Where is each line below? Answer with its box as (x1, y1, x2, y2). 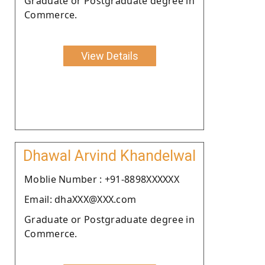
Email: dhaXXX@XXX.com (24, 192, 137, 206)
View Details (80, 49, 138, 62)
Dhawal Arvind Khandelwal (23, 147, 196, 164)
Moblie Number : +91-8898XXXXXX (24, 172, 179, 186)
